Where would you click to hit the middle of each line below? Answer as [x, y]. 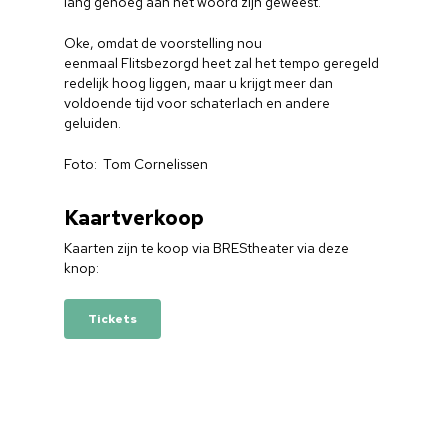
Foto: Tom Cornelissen [136, 164]
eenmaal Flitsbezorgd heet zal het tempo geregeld [222, 63]
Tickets [113, 319]
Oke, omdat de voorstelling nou [163, 43]
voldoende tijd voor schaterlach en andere [197, 103]
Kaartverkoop [134, 218]
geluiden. [93, 123]
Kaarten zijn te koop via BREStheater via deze [207, 248]
